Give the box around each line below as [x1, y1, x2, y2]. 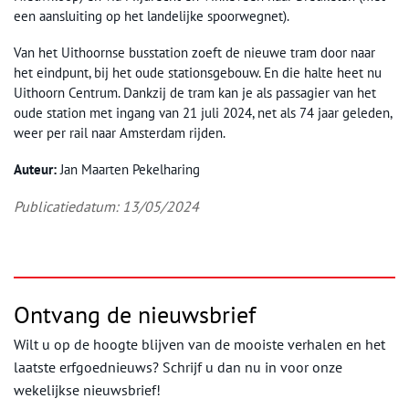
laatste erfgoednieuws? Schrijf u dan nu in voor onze [14, 358, 342, 377]
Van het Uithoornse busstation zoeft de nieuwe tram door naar [14, 44, 375, 62]
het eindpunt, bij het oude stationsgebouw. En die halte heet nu [14, 64, 382, 82]
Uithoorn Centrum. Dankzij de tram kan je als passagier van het [14, 84, 376, 102]
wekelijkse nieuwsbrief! [14, 381, 161, 400]
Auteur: [14, 161, 57, 179]
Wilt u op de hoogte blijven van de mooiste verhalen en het [14, 335, 385, 354]
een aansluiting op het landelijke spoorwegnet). [14, 7, 289, 26]
